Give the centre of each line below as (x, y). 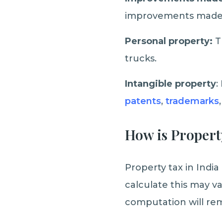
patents (143, 101)
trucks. (141, 58)
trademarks (192, 101)
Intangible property (170, 84)
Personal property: (170, 41)
